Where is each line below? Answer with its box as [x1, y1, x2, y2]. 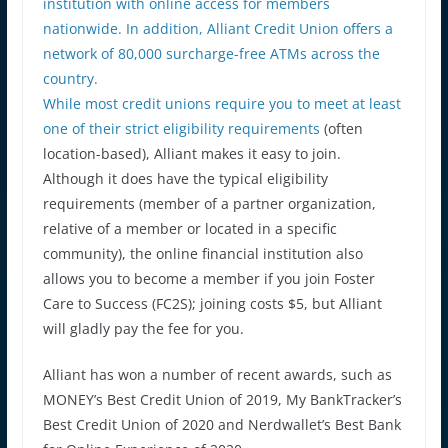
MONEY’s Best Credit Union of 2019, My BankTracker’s [42, 389, 402, 409]
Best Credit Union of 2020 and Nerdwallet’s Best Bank [42, 414, 401, 434]
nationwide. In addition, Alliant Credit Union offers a [42, 18, 393, 38]
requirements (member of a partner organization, [42, 193, 376, 213]
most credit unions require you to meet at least [80, 93, 401, 113]
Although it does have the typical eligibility [42, 168, 328, 188]
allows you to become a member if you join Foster [42, 268, 375, 288]
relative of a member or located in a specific [42, 218, 337, 238]
